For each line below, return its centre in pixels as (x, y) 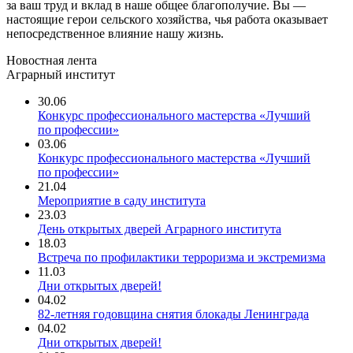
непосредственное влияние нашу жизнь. (115, 33)
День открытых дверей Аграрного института (160, 229)
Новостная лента (52, 60)
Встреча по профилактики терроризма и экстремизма (182, 257)
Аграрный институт (61, 74)
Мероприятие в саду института (122, 201)
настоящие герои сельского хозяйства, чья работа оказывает (167, 19)
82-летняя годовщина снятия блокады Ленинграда (173, 314)
